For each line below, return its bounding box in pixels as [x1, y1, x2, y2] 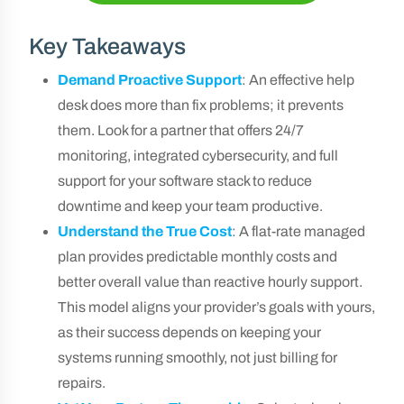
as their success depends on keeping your [58, 325, 321, 340]
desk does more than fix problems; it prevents [58, 97, 344, 113]
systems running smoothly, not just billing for [58, 350, 337, 365]
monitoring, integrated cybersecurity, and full [58, 148, 338, 163]
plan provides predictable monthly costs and [58, 249, 337, 264]
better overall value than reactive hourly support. [58, 274, 363, 289]
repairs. [58, 375, 106, 390]
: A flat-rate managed [232, 224, 365, 239]
